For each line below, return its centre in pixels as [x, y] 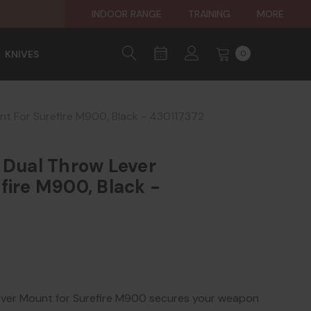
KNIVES [22, 54]
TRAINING [210, 14]
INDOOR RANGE [127, 14]
